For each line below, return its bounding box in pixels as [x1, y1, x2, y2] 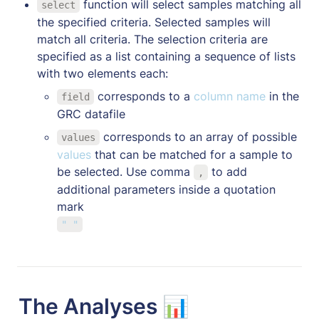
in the [268, 88, 299, 103]
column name [193, 88, 269, 103]
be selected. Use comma [57, 164, 194, 179]
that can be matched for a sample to [95, 147, 293, 162]
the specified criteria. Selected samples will [37, 14, 271, 29]
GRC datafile [57, 106, 125, 121]
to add [207, 164, 247, 179]
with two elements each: [37, 66, 168, 80]
